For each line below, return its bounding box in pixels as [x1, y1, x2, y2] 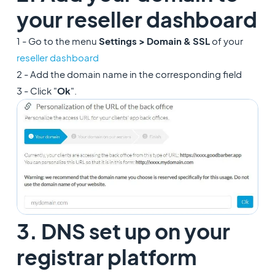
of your [209, 35, 243, 47]
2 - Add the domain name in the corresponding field [16, 68, 242, 80]
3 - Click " [16, 85, 57, 96]
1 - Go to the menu [16, 35, 99, 47]
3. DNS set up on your [16, 217, 230, 244]
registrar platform [16, 243, 196, 270]
